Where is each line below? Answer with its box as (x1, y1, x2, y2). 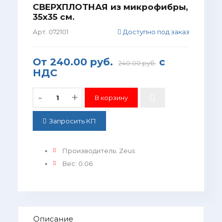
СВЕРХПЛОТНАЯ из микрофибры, (32, 1, 188, 12)
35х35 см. (32, 11, 74, 22)
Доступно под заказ (121, 27, 190, 36)
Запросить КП (49, 116, 96, 125)
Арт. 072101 (32, 27, 68, 36)
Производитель (62, 146, 116, 155)
